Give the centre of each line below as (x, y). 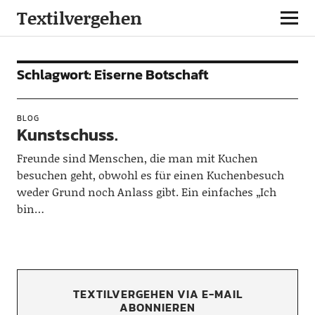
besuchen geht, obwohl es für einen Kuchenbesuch (150, 175)
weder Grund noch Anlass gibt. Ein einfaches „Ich (146, 192)
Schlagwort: (55, 75)
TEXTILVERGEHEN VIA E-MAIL (157, 294)
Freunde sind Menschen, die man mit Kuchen (137, 158)
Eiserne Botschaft (151, 75)
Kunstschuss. (67, 135)
